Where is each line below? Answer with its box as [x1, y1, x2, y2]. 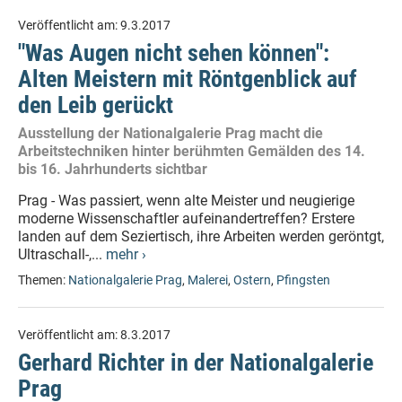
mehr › [106, 246, 146, 263]
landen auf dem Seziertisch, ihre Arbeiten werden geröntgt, [18, 228, 384, 245]
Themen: [18, 273, 68, 288]
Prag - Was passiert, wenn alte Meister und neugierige [18, 192, 354, 209]
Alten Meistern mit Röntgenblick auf [18, 66, 357, 92]
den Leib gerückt [18, 92, 173, 118]
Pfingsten [276, 273, 330, 288]
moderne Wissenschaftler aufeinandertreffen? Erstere [18, 210, 354, 227]
